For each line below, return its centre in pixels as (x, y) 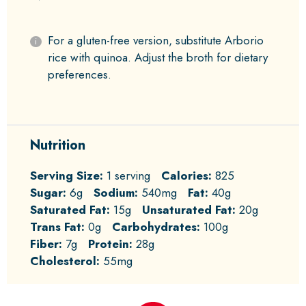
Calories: (186, 175)
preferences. (79, 75)
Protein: (110, 244)
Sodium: (116, 192)
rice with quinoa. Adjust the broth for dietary (157, 58)
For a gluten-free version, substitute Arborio (155, 41)
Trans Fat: (57, 226)
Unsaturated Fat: (189, 209)
